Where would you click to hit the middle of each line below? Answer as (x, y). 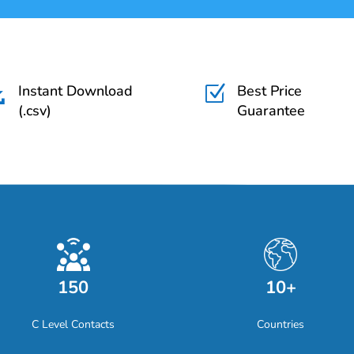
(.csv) (35, 111)
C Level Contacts (73, 324)
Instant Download (76, 91)
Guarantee (271, 111)
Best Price (269, 91)
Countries (281, 324)
